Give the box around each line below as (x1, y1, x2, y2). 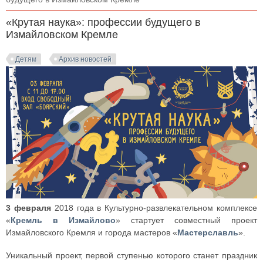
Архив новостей (59, 55, 112, 63)
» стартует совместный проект (116, 215, 257, 225)
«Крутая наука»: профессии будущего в (6, 16, 201, 28)
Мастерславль (177, 227, 238, 237)
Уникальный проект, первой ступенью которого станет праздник (6, 250, 257, 260)
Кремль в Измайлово (11, 215, 116, 225)
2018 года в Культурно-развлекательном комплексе (50, 203, 258, 213)
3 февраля (6, 203, 51, 213)
